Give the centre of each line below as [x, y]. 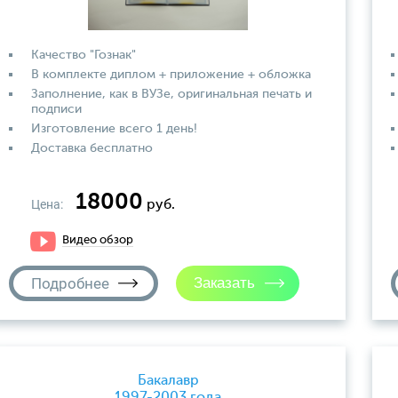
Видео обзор [98, 240]
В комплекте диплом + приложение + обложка [171, 75]
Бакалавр [168, 381]
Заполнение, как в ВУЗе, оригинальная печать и [171, 94]
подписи [56, 109]
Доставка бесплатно [92, 148]
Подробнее [70, 283]
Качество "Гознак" [84, 55]
